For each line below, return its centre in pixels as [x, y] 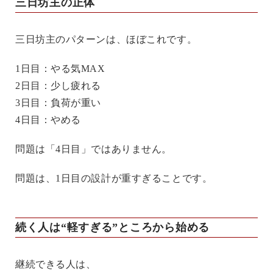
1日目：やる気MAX [60, 68]
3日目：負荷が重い [58, 102]
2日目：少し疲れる [58, 85]
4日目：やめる [48, 119]
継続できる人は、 [56, 264]
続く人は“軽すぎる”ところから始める [112, 227]
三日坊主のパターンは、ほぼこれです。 [106, 39]
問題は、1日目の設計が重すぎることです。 [114, 178]
